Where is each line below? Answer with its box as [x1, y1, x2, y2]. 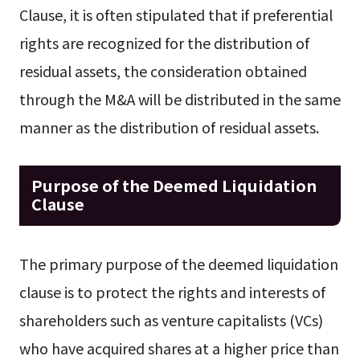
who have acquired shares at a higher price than [18, 337, 339, 358]
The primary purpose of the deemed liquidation [18, 252, 338, 274]
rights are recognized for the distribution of [18, 31, 309, 53]
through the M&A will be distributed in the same [18, 88, 341, 109]
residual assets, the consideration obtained [18, 59, 307, 81]
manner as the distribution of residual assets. [18, 116, 319, 137]
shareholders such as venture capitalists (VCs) [18, 309, 323, 330]
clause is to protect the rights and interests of [18, 280, 325, 302]
